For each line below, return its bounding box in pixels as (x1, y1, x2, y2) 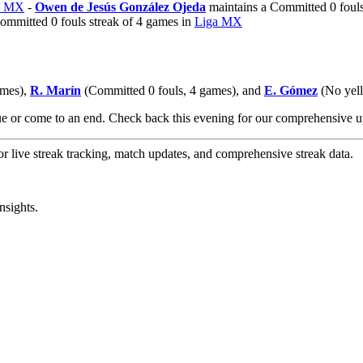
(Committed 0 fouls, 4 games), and (81, 83, 264, 98)
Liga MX (194, 15, 242, 29)
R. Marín (30, 83, 81, 98)
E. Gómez (264, 83, 318, 98)
